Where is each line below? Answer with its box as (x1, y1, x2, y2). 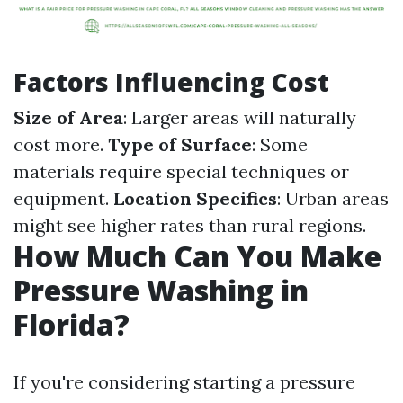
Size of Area (13, 106, 123, 129)
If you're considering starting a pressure (13, 371, 355, 393)
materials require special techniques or (13, 160, 349, 183)
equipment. (13, 187, 113, 210)
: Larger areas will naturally (123, 106, 356, 129)
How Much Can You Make (13, 237, 381, 275)
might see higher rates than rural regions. (13, 214, 366, 237)
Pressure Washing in (13, 271, 309, 309)
